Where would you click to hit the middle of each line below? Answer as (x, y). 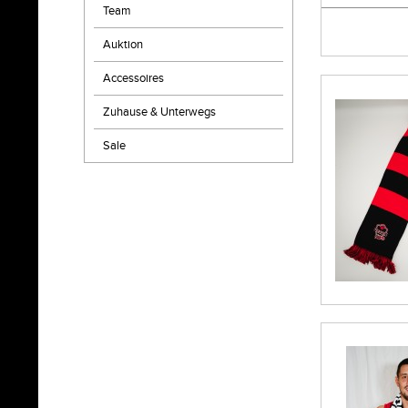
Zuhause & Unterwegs (159, 112)
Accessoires (133, 78)
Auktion (123, 45)
